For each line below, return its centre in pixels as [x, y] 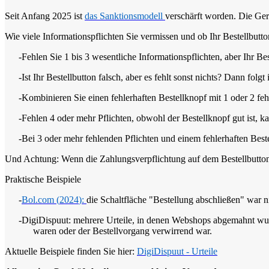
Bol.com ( [41, 200]
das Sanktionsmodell [124, 16]
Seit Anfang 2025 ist [45, 16]
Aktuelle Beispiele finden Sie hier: [71, 252]
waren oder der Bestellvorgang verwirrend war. [122, 231]
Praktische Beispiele [43, 180]
